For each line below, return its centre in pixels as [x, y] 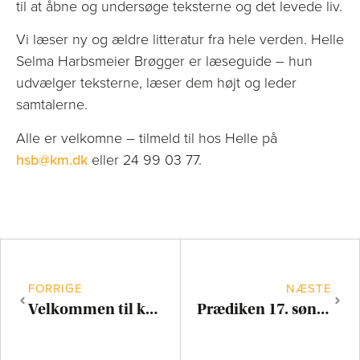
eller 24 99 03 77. [145, 160]
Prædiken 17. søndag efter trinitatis [323, 309]
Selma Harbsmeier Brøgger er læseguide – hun [164, 61]
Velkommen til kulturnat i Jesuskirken [152, 309]
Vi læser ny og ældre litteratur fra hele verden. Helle [180, 40]
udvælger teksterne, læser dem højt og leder [156, 83]
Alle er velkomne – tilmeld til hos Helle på [147, 138]
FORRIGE [55, 289]
